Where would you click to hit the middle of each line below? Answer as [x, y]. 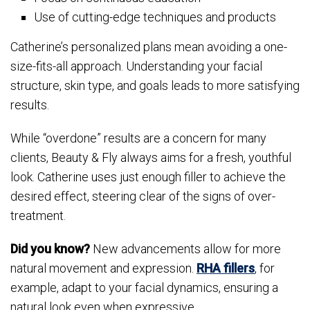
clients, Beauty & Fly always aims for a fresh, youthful [151, 158]
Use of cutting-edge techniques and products [155, 17]
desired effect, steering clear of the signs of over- [143, 197]
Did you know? [50, 249]
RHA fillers [226, 268]
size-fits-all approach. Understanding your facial [136, 66]
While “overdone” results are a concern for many [138, 138]
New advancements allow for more [185, 249]
